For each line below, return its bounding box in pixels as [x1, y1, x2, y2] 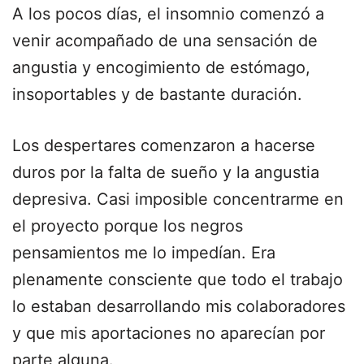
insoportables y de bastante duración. [12, 84, 302, 104]
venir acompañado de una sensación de [12, 31, 318, 50]
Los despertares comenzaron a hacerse [12, 136, 315, 155]
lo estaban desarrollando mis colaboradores [12, 297, 345, 316]
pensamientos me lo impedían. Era [12, 243, 275, 262]
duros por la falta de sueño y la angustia [12, 162, 319, 182]
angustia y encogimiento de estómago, [12, 58, 310, 77]
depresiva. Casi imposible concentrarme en [12, 189, 344, 209]
